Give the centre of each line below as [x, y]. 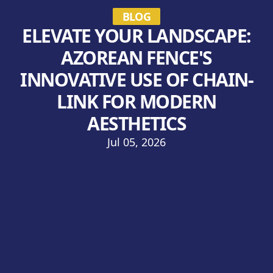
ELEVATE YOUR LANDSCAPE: [136, 36]
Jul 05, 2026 [136, 142]
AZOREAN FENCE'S [136, 58]
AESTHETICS [136, 123]
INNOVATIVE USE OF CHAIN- [136, 80]
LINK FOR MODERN [136, 101]
